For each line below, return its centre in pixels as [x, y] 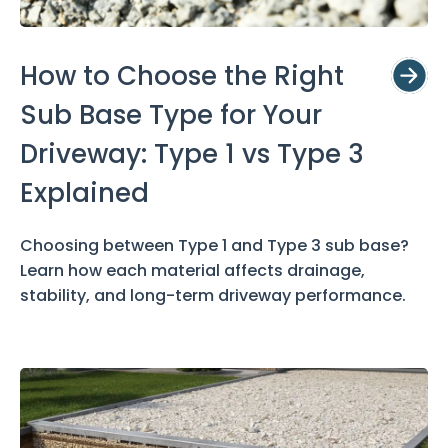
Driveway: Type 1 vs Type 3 [192, 153]
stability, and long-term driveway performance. [213, 295]
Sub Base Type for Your [171, 114]
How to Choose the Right [182, 75]
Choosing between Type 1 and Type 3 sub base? [214, 245]
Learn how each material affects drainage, [192, 270]
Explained [84, 192]
